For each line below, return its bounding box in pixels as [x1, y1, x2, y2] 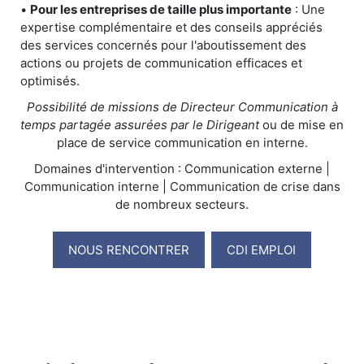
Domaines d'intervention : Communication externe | [34, 161, 330, 177]
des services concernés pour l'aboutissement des [20, 37, 306, 54]
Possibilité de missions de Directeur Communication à [26, 99, 338, 115]
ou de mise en [259, 117, 344, 133]
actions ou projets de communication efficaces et [20, 55, 302, 71]
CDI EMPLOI [227, 241, 296, 258]
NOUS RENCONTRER [68, 241, 189, 258]
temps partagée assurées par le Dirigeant [20, 117, 259, 133]
